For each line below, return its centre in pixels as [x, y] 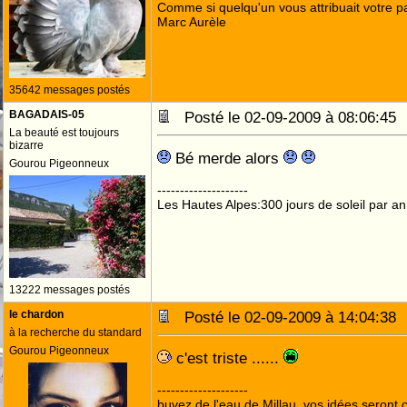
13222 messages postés [69, 290]
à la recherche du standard [75, 333]
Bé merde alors [227, 158]
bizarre [26, 145]
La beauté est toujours [64, 133]
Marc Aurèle [192, 22]
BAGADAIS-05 [47, 114]
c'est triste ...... [228, 358]
